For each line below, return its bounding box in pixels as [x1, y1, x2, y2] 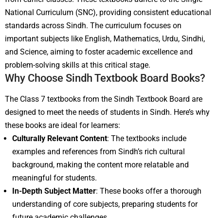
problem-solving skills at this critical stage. [5, 60, 150, 70]
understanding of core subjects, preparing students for [12, 199, 198, 209]
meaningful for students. [12, 173, 97, 182]
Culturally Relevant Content [12, 133, 107, 143]
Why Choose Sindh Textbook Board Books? [5, 72, 205, 84]
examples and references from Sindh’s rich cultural [12, 146, 185, 156]
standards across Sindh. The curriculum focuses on [5, 20, 182, 30]
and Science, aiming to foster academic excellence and [5, 47, 193, 56]
